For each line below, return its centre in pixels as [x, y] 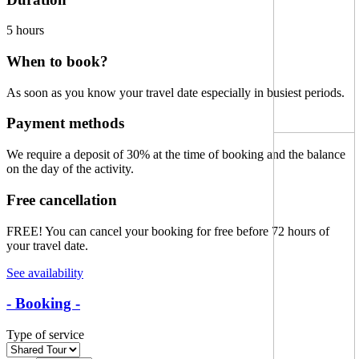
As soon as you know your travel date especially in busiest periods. [175, 92]
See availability [45, 272]
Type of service [45, 335]
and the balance [305, 155]
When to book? [57, 62]
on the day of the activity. [70, 169]
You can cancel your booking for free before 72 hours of [186, 231]
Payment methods [65, 123]
